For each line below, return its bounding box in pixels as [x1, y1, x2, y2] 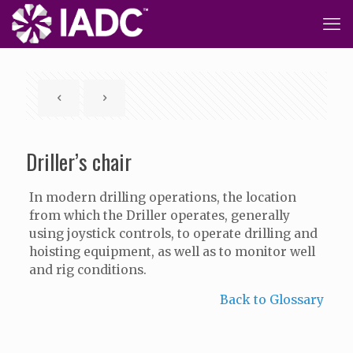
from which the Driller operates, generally [28, 208, 290, 223]
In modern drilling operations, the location [28, 190, 296, 205]
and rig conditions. [28, 262, 147, 277]
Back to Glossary [220, 292, 325, 307]
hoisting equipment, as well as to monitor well [28, 244, 315, 259]
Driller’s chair [26, 146, 132, 177]
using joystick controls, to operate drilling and [28, 226, 318, 241]
